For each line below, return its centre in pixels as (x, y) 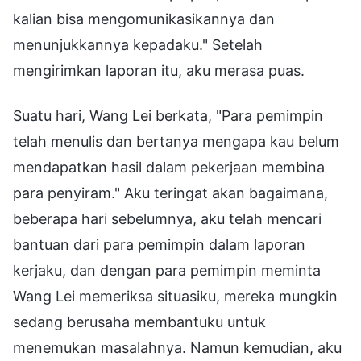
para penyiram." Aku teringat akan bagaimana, (170, 193)
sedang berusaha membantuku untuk (139, 322)
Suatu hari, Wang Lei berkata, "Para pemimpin (168, 115)
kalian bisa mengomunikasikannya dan (144, 19)
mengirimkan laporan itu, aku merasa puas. (159, 70)
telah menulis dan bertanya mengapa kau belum (176, 141)
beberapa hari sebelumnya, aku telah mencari (167, 218)
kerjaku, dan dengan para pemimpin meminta (167, 270)
